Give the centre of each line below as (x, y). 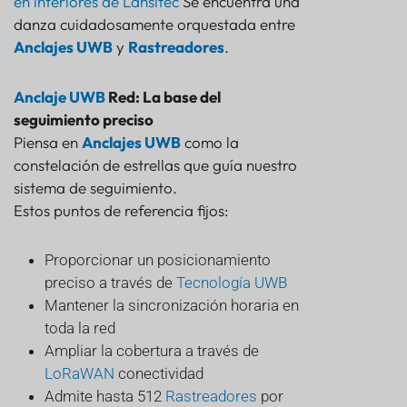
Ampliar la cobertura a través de (152, 351)
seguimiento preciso (84, 120)
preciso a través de (110, 283)
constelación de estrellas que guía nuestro (155, 165)
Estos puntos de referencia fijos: (121, 211)
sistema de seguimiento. (95, 188)
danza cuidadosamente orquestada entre (154, 25)
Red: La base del (163, 97)
